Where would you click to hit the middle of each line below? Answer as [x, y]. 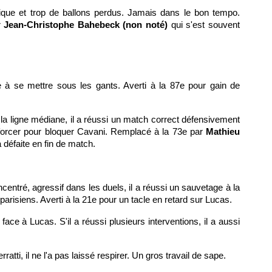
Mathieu [223, 131]
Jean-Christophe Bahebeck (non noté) [87, 25]
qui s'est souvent [206, 25]
